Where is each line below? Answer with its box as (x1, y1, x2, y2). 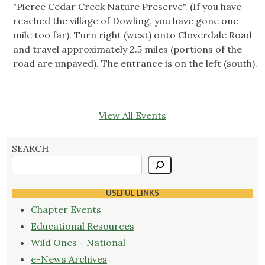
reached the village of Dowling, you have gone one (13, 15, 238, 27)
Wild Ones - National (31, 237, 125, 249)
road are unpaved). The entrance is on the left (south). (13, 57, 257, 70)
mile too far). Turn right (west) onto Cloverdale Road (13, 29, 252, 41)
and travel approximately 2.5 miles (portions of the (13, 43, 242, 56)
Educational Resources (31, 220, 134, 232)
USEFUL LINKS (106, 188, 159, 198)
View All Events (99, 109, 166, 122)
